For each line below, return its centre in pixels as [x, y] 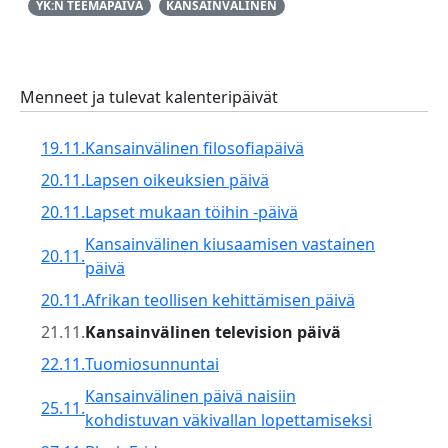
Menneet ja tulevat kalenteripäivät [149, 97]
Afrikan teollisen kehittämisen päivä [220, 300]
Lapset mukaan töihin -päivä [191, 212]
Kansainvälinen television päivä [213, 332]
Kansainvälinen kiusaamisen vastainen [230, 244]
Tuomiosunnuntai [152, 364]
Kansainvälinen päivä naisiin [190, 396]
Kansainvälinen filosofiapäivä [194, 148]
